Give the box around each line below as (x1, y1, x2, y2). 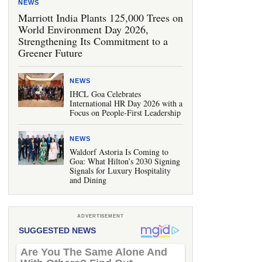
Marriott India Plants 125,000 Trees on (18, 11, 183, 25)
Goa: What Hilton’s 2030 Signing (70, 156, 180, 167)
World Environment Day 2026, (18, 22, 149, 36)
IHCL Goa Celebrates (70, 88, 141, 99)
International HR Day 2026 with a (70, 98, 182, 109)
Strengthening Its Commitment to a (18, 34, 168, 48)
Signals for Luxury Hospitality (70, 165, 171, 176)
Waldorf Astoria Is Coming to (70, 146, 168, 157)
